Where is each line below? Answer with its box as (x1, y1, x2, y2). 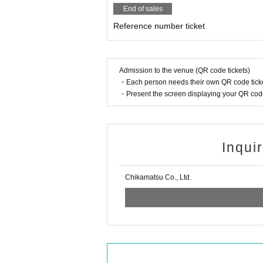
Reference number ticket (113, 21, 205, 31)
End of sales (123, 5, 163, 13)
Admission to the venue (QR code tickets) (119, 66, 250, 75)
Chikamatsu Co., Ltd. (125, 173, 191, 181)
